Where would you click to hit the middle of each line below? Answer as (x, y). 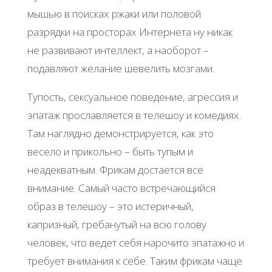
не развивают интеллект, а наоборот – (118, 50)
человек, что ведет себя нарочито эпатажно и (135, 243)
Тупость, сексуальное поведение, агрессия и (132, 97)
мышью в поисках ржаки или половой (114, 14)
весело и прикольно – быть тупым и (110, 152)
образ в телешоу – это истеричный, (110, 206)
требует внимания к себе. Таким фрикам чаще (134, 261)
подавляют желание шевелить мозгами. (121, 69)
